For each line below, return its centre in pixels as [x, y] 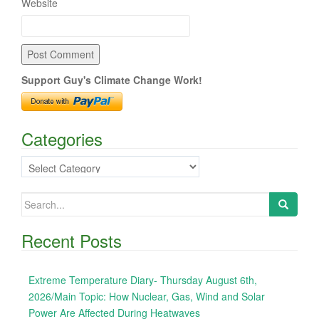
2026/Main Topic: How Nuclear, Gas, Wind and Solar [147, 297]
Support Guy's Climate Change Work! [112, 80]
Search [37, 200]
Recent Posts [72, 241]
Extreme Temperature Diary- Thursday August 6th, [143, 280]
